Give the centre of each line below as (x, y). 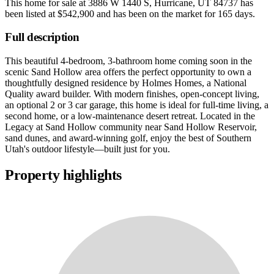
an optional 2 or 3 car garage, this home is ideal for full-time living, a (137, 105)
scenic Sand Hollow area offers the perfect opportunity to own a (128, 72)
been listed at (31, 13)
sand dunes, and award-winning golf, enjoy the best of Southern (128, 138)
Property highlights (63, 175)
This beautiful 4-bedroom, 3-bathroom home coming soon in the (128, 61)
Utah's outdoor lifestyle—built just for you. (87, 149)
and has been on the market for (156, 13)
